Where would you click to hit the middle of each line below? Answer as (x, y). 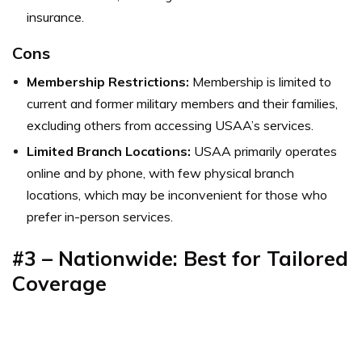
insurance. (55, 17)
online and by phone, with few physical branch (160, 173)
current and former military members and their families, (182, 104)
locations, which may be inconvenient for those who (177, 195)
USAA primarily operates (264, 152)
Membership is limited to (260, 82)
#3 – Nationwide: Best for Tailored (180, 259)
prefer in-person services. (100, 217)
